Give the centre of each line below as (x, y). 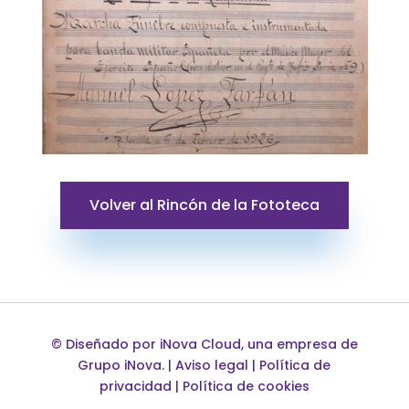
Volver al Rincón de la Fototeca (204, 205)
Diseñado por (112, 345)
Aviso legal (212, 366)
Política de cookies (246, 387)
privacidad (135, 387)
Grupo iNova (120, 366)
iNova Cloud (200, 345)
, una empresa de (299, 345)
